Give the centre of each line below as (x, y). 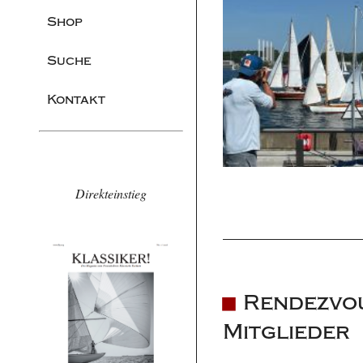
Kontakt (76, 100)
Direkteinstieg (111, 194)
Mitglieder (287, 331)
